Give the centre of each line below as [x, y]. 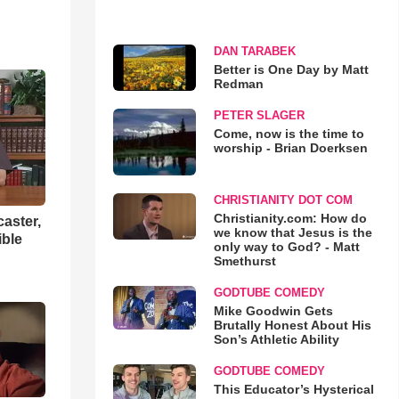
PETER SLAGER [259, 115]
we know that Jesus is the [293, 233]
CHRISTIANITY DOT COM [283, 200]
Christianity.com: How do [290, 219]
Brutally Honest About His [292, 326]
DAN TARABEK [254, 51]
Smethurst [244, 261]
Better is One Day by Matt [291, 69]
